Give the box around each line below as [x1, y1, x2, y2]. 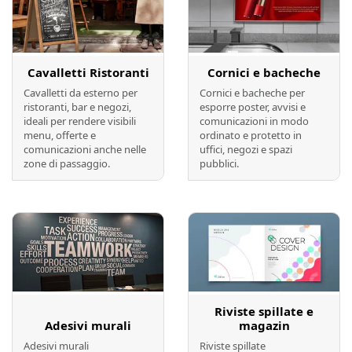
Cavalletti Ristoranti [27, 64, 149, 81]
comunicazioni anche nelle [24, 142, 146, 157]
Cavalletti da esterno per [24, 86, 137, 101]
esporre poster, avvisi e [200, 100, 306, 115]
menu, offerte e [24, 128, 96, 143]
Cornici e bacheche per [200, 86, 305, 101]
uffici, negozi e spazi [200, 142, 292, 157]
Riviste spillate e [214, 302, 313, 319]
